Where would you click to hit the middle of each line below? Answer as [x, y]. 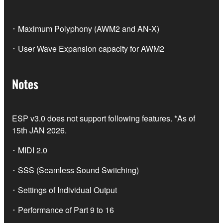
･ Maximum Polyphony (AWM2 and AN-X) [86, 29]
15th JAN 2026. [39, 130]
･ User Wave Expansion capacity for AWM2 [88, 49]
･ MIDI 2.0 [30, 150]
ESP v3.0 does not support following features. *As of [104, 118]
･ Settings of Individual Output [64, 190]
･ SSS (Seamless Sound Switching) [75, 170]
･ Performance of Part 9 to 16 [63, 210]
